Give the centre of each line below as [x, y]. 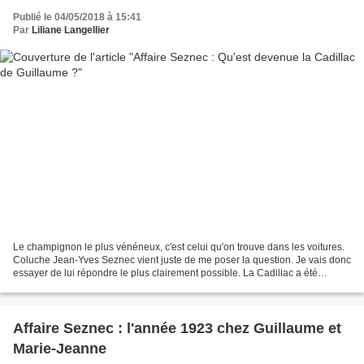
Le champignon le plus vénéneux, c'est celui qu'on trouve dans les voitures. [179, 247]
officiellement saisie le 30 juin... [82, 286]
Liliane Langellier [71, 30]
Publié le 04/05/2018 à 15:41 [77, 17]
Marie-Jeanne [60, 349]
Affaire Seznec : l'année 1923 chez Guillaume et [177, 329]
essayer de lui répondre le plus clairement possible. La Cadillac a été [165, 273]
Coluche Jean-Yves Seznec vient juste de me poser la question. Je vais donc [182, 260]
